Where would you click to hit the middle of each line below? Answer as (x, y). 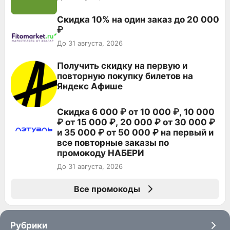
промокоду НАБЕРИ (101, 153)
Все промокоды (107, 189)
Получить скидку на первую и (122, 65)
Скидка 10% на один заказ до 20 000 (138, 19)
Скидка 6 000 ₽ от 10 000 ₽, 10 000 (136, 112)
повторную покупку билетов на (125, 76)
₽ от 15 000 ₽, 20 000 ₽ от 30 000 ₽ (136, 122)
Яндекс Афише (90, 86)
